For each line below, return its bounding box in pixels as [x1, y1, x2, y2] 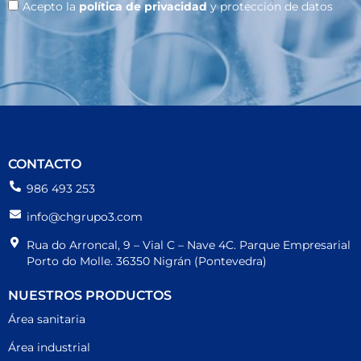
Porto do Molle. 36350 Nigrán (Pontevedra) [26, 253, 267, 268]
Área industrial [8, 339, 90, 355]
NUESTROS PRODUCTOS [8, 287, 172, 303]
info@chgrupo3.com [26, 209, 143, 224]
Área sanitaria [8, 311, 85, 326]
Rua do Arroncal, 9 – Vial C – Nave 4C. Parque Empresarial [26, 237, 351, 252]
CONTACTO [8, 156, 81, 172]
